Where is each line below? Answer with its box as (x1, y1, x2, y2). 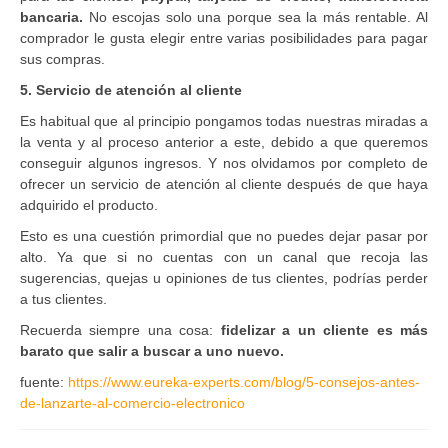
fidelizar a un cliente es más (220, 321, 429, 338)
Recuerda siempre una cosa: (20, 321, 221, 338)
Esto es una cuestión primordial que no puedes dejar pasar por (20, 227, 428, 244)
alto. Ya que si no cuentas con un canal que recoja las (20, 248, 428, 265)
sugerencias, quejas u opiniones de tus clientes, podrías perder (20, 269, 428, 286)
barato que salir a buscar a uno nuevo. (20, 342, 284, 359)
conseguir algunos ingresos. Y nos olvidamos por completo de (20, 154, 428, 171)
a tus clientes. (20, 290, 107, 307)
